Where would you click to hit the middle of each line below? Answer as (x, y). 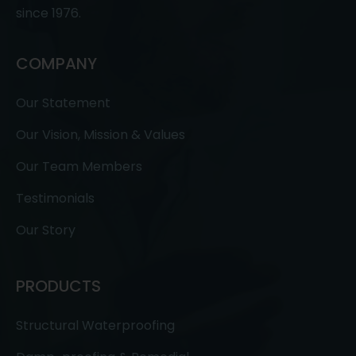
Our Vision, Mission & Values (101, 134)
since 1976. (48, 13)
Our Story (46, 230)
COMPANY (56, 63)
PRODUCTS (58, 286)
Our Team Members (79, 166)
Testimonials (55, 198)
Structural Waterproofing (95, 325)
